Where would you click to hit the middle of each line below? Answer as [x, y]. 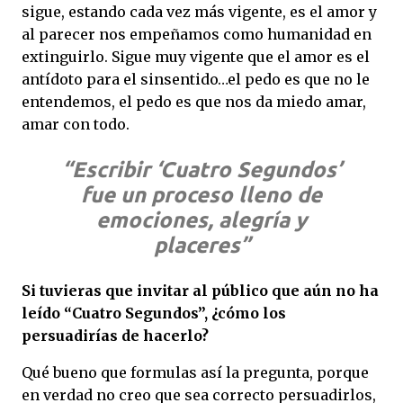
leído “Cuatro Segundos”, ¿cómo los [154, 313]
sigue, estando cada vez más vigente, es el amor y [199, 12]
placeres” [201, 246]
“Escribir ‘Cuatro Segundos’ [201, 170]
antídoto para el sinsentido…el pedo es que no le [196, 80]
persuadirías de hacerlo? [115, 336]
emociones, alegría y [201, 220]
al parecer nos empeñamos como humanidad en [197, 35]
